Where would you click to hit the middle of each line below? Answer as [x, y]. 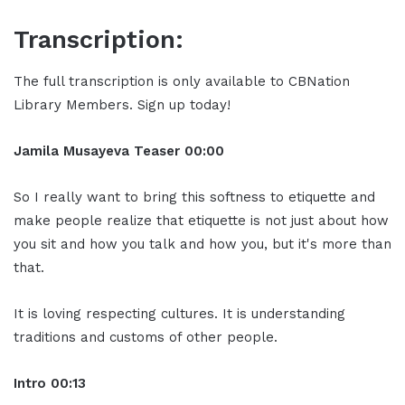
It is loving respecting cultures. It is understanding [179, 313]
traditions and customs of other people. [146, 337]
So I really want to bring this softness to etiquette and [194, 197]
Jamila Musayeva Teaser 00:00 [119, 151]
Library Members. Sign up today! [122, 104]
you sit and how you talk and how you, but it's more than [202, 244]
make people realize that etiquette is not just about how [201, 220]
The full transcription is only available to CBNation [182, 81]
